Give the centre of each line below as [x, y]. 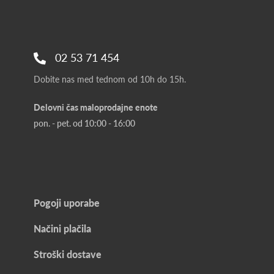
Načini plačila [62, 229]
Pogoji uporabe [67, 203]
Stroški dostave [68, 254]
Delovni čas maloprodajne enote [96, 108]
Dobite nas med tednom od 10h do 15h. [110, 80]
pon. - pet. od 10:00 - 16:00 [84, 124]
